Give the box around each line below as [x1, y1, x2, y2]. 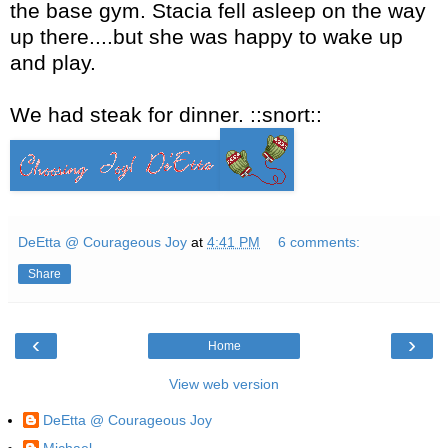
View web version [169, 375, 279, 392]
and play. [10, 50, 96, 74]
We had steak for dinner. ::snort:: [10, 102, 322, 126]
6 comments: [278, 233, 361, 250]
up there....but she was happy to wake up [10, 24, 403, 48]
